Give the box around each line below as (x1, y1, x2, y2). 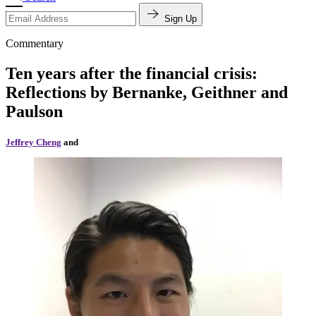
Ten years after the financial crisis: (6, 63, 257, 83)
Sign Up (164, 13, 197, 24)
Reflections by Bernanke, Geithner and (6, 83, 288, 102)
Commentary (6, 37, 63, 49)
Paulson (6, 102, 63, 121)
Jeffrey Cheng (6, 136, 61, 147)
